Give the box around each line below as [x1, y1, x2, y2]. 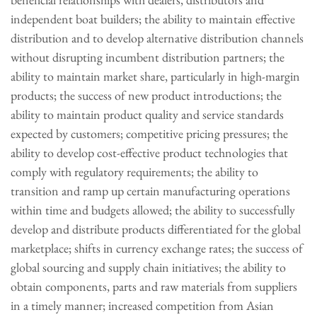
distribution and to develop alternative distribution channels [11, 30, 304, 46]
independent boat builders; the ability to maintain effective [11, 11, 295, 27]
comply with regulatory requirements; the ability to [11, 163, 258, 180]
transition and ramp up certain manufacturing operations [11, 183, 290, 199]
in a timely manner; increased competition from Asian [11, 297, 274, 313]
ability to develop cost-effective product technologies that [11, 144, 288, 161]
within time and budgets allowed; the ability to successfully [11, 202, 295, 218]
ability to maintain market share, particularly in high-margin [11, 68, 300, 84]
